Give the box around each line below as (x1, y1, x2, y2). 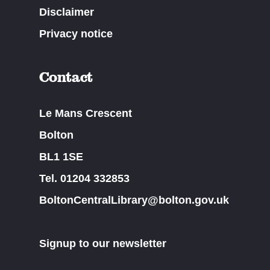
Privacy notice (39, 28, 113, 40)
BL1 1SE (39, 151, 83, 163)
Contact (39, 68, 93, 86)
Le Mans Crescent (39, 107, 132, 120)
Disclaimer (39, 6, 94, 19)
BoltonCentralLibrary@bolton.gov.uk (39, 194, 229, 207)
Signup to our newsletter (39, 237, 166, 250)
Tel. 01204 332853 (39, 172, 130, 185)
